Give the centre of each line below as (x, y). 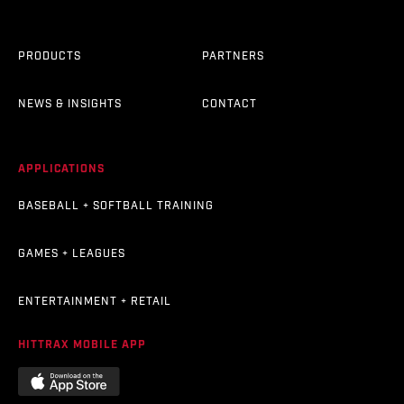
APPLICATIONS (62, 169)
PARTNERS (233, 56)
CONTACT (230, 104)
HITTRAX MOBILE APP (82, 344)
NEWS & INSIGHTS (70, 104)
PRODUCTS (50, 56)
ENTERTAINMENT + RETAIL (95, 301)
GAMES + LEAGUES (72, 253)
